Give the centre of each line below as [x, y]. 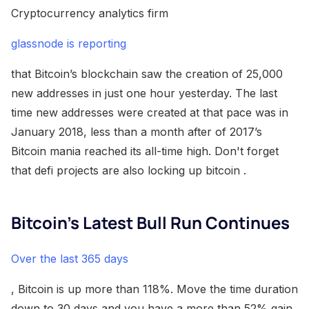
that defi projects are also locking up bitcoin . [129, 171]
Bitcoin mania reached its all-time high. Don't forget [145, 151]
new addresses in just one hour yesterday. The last [144, 93]
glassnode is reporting [69, 44]
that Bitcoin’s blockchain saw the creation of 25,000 [147, 74]
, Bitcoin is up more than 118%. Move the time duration [154, 289]
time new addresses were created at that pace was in [150, 113]
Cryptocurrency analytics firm [90, 13]
